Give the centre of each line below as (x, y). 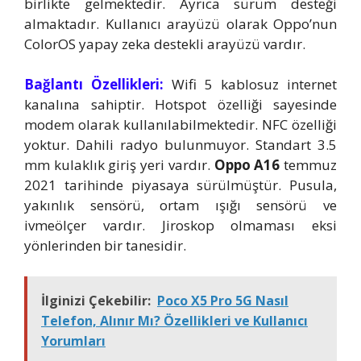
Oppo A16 (249, 165)
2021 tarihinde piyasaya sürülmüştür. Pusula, (180, 185)
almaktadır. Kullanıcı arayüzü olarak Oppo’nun (180, 23)
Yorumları (73, 340)
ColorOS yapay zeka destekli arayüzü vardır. (165, 44)
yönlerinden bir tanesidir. (105, 246)
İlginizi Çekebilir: (96, 300)
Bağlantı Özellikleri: (94, 85)
